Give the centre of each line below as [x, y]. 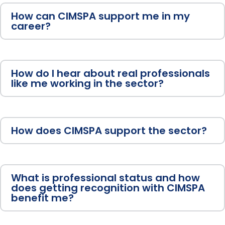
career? [31, 26]
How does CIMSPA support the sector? [109, 131]
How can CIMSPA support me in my [100, 16]
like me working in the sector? [87, 84]
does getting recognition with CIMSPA [108, 188]
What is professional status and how [105, 178]
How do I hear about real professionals [110, 74]
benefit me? [42, 198]
